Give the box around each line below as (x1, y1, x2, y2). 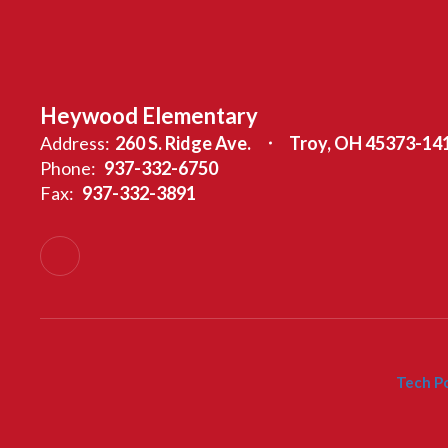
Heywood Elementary (40, 102, 258, 129)
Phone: (40, 157, 96, 179)
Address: (40, 132, 110, 154)
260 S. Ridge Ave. (115, 132, 251, 154)
